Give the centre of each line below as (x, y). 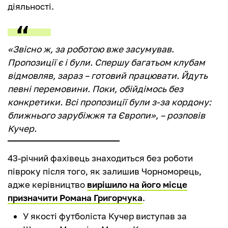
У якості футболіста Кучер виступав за (105, 216)
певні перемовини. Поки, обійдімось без (95, 89)
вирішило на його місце (137, 185)
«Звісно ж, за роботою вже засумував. (91, 49)
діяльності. (31, 7)
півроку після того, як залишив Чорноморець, (105, 172)
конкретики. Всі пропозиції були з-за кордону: (109, 102)
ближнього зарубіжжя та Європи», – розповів (106, 116)
